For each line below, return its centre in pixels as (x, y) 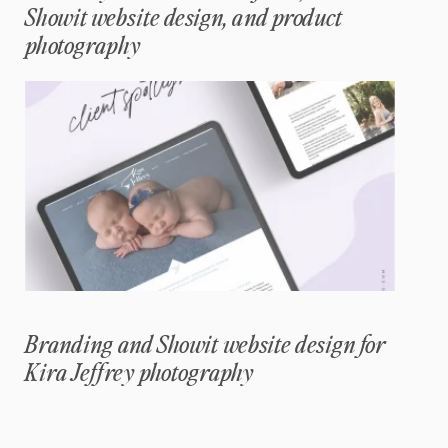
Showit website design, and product (183, 19)
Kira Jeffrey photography (139, 373)
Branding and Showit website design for (205, 345)
